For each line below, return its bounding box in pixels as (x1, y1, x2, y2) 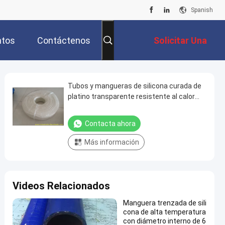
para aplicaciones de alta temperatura (68, 103, 191, 111)
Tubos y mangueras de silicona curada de (68, 82, 201, 90)
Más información (84, 138, 139, 146)
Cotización (162, 75, 207, 86)
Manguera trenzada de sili (123, 199, 206, 207)
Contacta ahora (85, 120, 136, 128)
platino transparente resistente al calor (68, 92, 195, 100)
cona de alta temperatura (123, 208, 206, 216)
